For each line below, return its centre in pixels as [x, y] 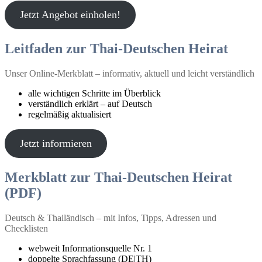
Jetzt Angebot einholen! [70, 15]
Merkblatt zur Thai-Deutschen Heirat [118, 177]
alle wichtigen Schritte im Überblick [94, 93]
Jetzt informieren [56, 143]
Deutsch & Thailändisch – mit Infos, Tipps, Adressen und [111, 218]
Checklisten [26, 228]
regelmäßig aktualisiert [70, 114]
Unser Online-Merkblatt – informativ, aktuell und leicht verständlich [130, 73]
